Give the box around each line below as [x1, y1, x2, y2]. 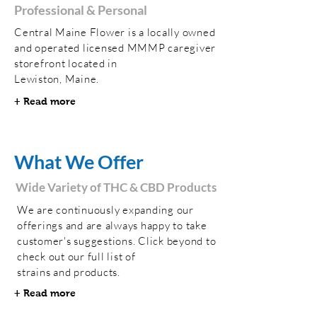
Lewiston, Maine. [14, 72, 99, 86]
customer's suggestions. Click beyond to [17, 234, 217, 248]
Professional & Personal [14, 2, 149, 18]
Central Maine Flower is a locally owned [14, 25, 216, 39]
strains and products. [17, 265, 123, 279]
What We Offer [14, 150, 144, 173]
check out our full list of [17, 250, 136, 263]
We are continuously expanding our [17, 203, 194, 217]
